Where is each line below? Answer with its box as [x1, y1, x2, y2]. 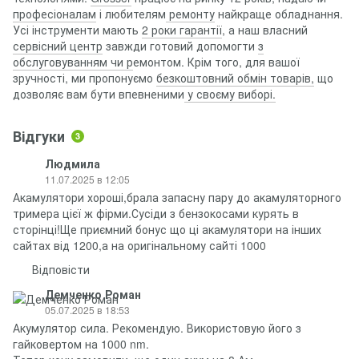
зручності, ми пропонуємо [13, 70, 156, 87]
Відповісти [32, 261, 90, 278]
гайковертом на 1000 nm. [13, 336, 149, 353]
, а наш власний [222, 22, 308, 38]
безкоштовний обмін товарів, [156, 70, 314, 87]
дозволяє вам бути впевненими [13, 86, 184, 103]
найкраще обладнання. [215, 6, 343, 22]
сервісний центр [13, 38, 103, 54]
